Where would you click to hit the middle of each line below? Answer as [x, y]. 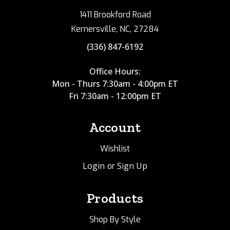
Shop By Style [115, 219]
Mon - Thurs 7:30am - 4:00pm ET [115, 83]
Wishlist [115, 148]
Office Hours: [115, 71]
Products [115, 198]
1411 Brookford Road [115, 14]
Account [115, 127]
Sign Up [132, 166]
